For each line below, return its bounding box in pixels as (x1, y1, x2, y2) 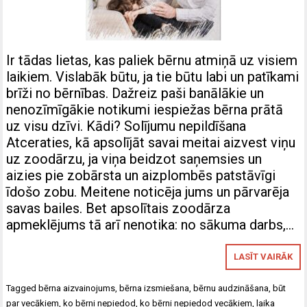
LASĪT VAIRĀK (233, 251, 293, 262)
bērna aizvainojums (38, 283, 116, 294)
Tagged (6, 283, 39, 294)
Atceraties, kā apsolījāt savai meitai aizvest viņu (6, 134, 296, 151)
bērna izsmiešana (119, 283, 190, 294)
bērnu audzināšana (193, 283, 269, 294)
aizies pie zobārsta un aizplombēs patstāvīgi (6, 167, 276, 184)
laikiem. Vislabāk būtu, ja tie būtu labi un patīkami (6, 69, 299, 86)
